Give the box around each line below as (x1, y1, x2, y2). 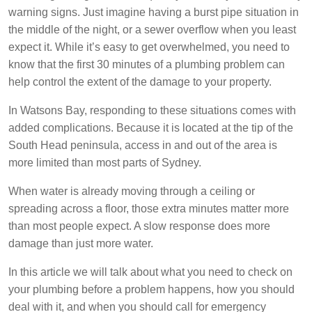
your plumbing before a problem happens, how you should (8, 283, 295, 296)
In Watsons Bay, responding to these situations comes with (8, 104, 296, 117)
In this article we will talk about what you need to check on (8, 266, 292, 279)
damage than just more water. (8, 237, 153, 250)
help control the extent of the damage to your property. (8, 76, 272, 88)
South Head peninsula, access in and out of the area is (8, 139, 277, 152)
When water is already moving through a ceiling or (8, 185, 255, 198)
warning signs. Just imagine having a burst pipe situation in (8, 6, 299, 19)
